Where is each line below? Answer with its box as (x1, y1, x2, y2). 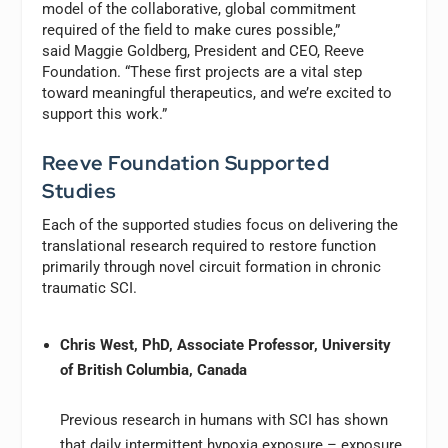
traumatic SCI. (42, 278, 142, 297)
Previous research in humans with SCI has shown (59, 411, 388, 430)
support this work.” (42, 104, 168, 123)
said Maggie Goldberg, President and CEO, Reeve (42, 41, 365, 60)
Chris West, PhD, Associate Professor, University (59, 336, 391, 355)
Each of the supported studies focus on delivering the (42, 215, 399, 234)
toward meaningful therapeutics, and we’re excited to (42, 83, 393, 102)
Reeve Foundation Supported (42, 149, 330, 176)
